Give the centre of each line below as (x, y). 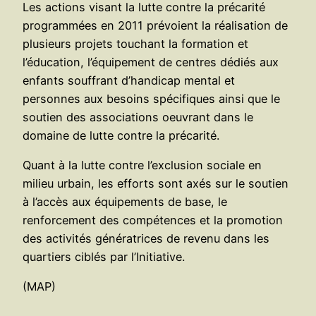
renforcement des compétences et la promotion (153, 220)
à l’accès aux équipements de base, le (125, 201)
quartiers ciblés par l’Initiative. (104, 256)
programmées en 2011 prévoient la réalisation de (155, 25)
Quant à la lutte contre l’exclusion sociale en (142, 165)
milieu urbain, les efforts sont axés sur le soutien (156, 183)
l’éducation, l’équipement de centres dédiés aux (151, 62)
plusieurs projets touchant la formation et (135, 43)
